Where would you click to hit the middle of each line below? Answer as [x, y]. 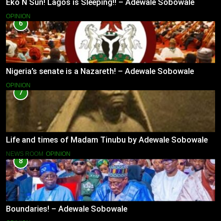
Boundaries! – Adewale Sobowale [67, 209]
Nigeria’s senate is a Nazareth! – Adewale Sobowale [100, 71]
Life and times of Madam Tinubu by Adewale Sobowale [107, 140]
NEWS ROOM [25, 154]
